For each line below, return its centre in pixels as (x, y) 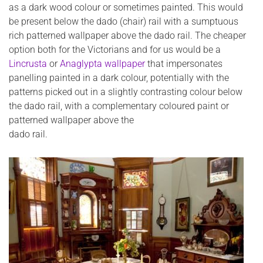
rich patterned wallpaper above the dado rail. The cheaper (127, 36)
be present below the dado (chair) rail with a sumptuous (124, 22)
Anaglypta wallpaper (102, 64)
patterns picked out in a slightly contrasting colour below (126, 92)
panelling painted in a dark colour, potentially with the (119, 78)
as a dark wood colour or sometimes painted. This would (126, 8)
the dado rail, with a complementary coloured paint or (119, 106)
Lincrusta (28, 64)
